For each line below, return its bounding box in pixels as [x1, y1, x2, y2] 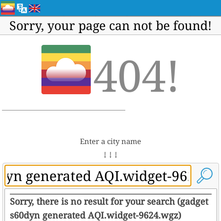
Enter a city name [80, 136, 141, 146]
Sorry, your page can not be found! [9, 17, 212, 34]
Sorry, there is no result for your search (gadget [9, 195, 208, 207]
